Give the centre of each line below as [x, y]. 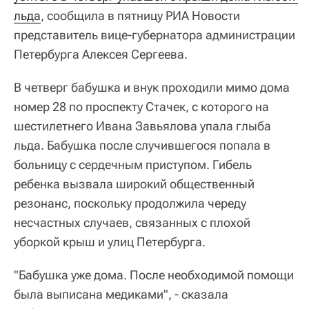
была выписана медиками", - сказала [121, 294]
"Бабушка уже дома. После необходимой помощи [154, 275]
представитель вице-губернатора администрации [154, 35]
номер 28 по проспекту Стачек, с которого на [141, 107]
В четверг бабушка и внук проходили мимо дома [152, 87]
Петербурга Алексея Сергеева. [101, 54]
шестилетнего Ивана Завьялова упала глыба [142, 126]
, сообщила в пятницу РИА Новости [140, 16]
